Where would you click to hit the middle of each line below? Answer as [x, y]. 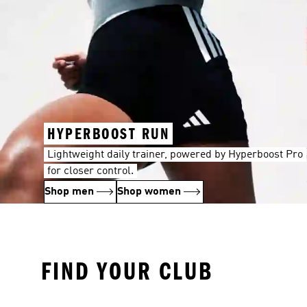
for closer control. [90, 171]
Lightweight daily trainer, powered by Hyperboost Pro [175, 155]
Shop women [149, 192]
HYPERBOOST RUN [108, 134]
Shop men [69, 192]
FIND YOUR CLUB [127, 272]
